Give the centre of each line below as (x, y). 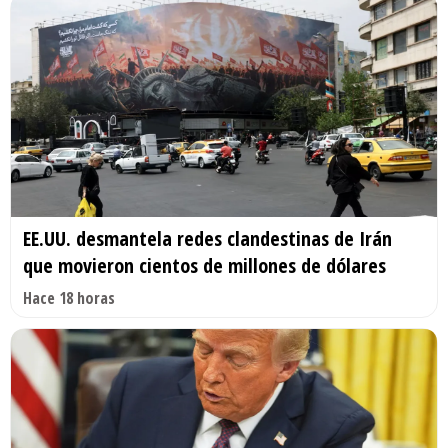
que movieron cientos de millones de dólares (204, 266)
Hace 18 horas (69, 298)
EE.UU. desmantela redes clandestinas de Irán (207, 239)
